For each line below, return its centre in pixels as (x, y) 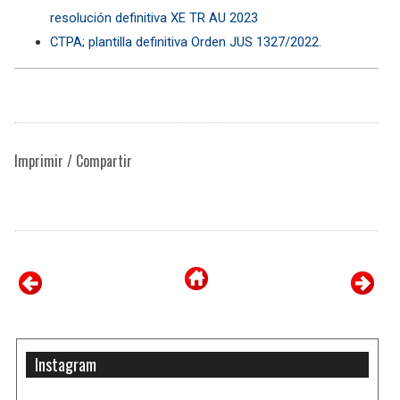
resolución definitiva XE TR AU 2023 (154, 17)
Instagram (66, 365)
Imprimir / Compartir (73, 160)
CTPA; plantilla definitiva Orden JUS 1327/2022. (186, 42)
